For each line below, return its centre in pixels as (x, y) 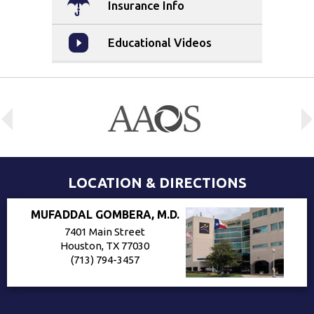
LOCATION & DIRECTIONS (157, 183)
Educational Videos (160, 43)
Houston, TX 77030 (105, 246)
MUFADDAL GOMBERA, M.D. (105, 214)
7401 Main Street (105, 232)
